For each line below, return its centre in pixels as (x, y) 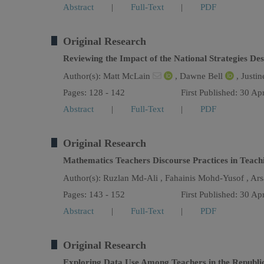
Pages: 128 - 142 (94, 93)
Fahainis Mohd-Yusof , (208, 178)
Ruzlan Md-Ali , (134, 178)
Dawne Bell (202, 76)
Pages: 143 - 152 (94, 194)
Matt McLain (128, 76)
